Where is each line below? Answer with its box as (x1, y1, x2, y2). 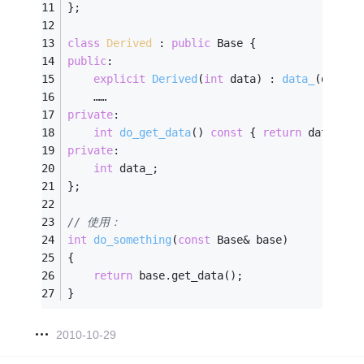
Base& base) (210, 233, 289, 247)
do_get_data (119, 126, 192, 140)
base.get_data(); (132, 269, 244, 283)
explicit (93, 72, 146, 86)
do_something (93, 233, 172, 247)
